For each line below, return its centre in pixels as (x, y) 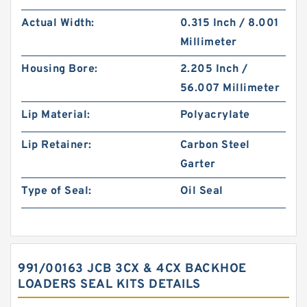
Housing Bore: (60, 69)
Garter (198, 164)
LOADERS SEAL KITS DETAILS (109, 285)
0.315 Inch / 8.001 (229, 23)
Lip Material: (56, 115)
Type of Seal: (57, 191)
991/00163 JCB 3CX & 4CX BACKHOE (132, 269)
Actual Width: (58, 23)
